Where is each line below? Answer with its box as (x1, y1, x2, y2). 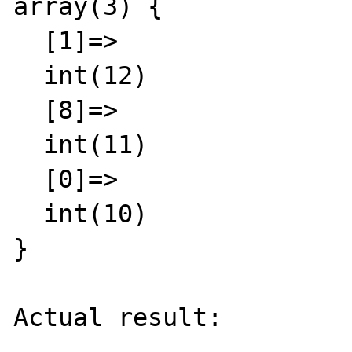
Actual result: (13, 303, 223, 332)
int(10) (13, 200, 44, 228)
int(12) (13, 61, 44, 90)
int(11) (13, 130, 44, 159)
